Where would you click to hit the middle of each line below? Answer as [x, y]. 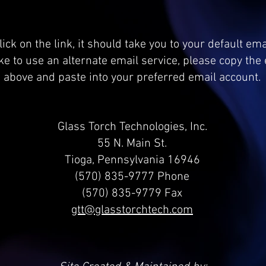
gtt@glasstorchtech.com [132, 210]
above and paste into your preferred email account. [132, 78]
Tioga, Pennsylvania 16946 [132, 160]
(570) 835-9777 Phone [132, 177]
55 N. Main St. [132, 144]
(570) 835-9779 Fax [132, 194]
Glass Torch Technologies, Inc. [132, 127]
